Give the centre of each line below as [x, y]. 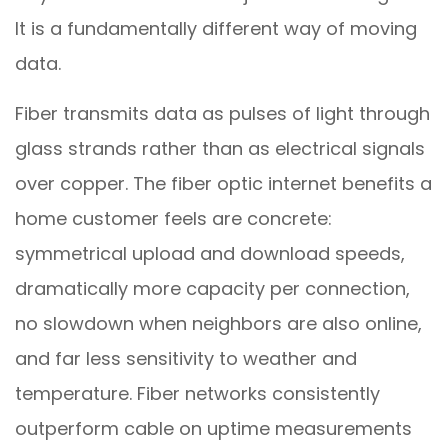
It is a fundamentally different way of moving [216, 28]
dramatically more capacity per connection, [212, 288]
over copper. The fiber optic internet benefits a [223, 183]
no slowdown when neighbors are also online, [218, 323]
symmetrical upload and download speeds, [210, 253]
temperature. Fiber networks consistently [197, 393]
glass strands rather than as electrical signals [220, 148]
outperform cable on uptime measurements [213, 428]
